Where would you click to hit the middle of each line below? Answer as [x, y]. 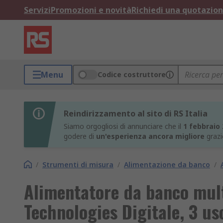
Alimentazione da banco [167, 165]
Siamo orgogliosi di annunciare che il [123, 126]
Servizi [37, 10]
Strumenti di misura [78, 165]
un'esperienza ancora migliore [150, 136]
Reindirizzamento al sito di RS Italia [136, 113]
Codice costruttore [132, 74]
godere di [80, 136]
